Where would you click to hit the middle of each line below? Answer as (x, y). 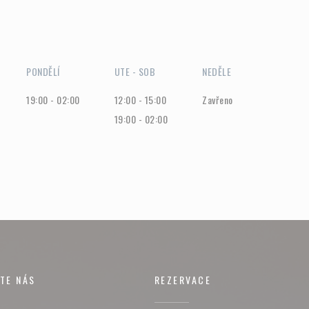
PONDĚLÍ (43, 71)
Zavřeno (218, 100)
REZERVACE (183, 280)
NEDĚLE (217, 71)
